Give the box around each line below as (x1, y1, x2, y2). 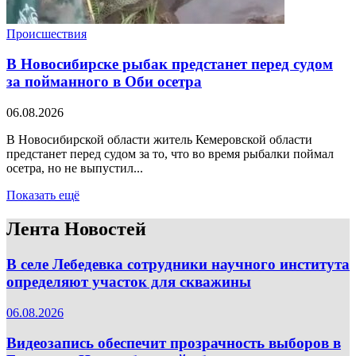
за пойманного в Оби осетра (6, 73, 202, 91)
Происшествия (6, 26, 87, 41)
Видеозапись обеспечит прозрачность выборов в (6, 335, 341, 352)
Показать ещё (6, 188, 79, 203)
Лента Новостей (6, 219, 146, 239)
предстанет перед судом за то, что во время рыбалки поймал (6, 147, 334, 161)
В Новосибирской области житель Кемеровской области (6, 133, 312, 147)
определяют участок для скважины (6, 273, 251, 290)
